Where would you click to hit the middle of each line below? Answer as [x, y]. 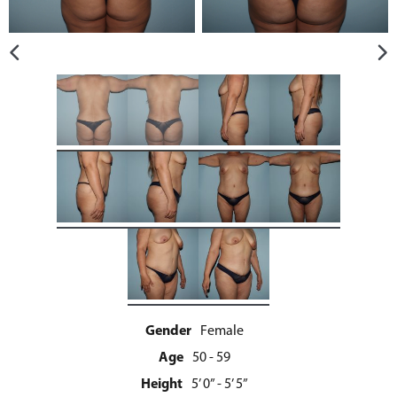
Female [222, 331]
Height [161, 383]
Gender [168, 330]
